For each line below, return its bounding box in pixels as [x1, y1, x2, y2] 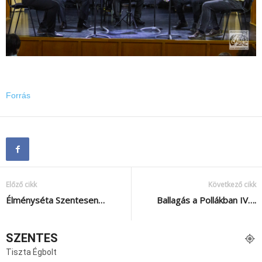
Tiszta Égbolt [6, 247, 57, 257]
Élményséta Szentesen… [6, 194, 105, 206]
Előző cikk [6, 179, 37, 189]
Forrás [6, 90, 30, 100]
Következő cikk [208, 179, 256, 189]
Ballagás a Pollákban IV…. [157, 194, 256, 206]
